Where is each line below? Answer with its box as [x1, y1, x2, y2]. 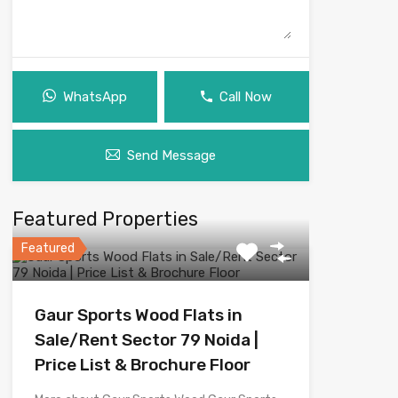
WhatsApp [62, 88, 127, 105]
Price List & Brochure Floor [34, 354, 251, 375]
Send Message [126, 147, 216, 163]
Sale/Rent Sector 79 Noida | [34, 329, 259, 350]
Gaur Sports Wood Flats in [34, 304, 243, 325]
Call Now [219, 88, 273, 105]
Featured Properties [12, 206, 198, 231]
